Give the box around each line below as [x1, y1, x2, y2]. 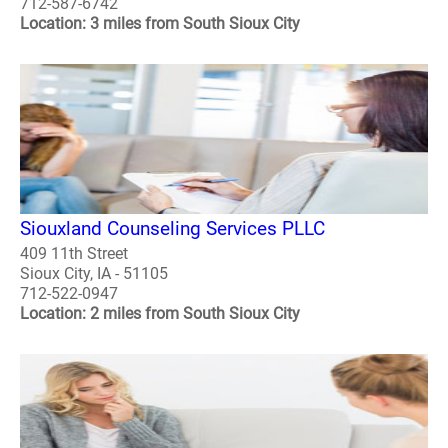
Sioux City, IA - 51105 [20, 263, 168, 283]
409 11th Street [20, 243, 128, 263]
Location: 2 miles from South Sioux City [20, 303, 300, 323]
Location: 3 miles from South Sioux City [20, 14, 300, 34]
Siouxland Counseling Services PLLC [20, 216, 325, 240]
